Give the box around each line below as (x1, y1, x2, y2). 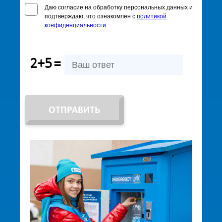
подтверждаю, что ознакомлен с (45, 13, 137, 20)
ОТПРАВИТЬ (49, 106, 100, 115)
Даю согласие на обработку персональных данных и (45, 4, 193, 11)
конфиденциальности (45, 22, 106, 29)
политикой (137, 13, 166, 20)
